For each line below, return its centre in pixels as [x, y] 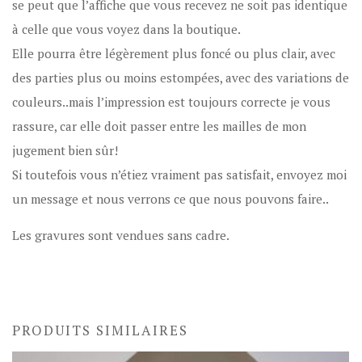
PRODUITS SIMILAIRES [101, 330]
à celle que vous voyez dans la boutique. [127, 29]
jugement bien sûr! [65, 150]
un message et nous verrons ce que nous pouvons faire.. [171, 198]
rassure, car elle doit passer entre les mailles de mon [160, 126]
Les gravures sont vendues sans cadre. [121, 235]
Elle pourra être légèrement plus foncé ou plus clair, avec [174, 53]
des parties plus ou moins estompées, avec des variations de [181, 77]
